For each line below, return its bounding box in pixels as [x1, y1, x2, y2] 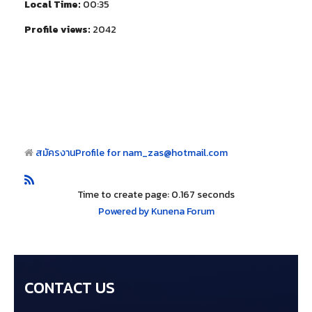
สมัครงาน [36, 146, 75, 160]
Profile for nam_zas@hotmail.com [75, 146, 228, 160]
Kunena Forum [150, 204, 214, 219]
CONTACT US [24, 276, 115, 299]
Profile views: [24, 22, 91, 37]
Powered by [97, 204, 149, 219]
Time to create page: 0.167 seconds [77, 187, 235, 202]
